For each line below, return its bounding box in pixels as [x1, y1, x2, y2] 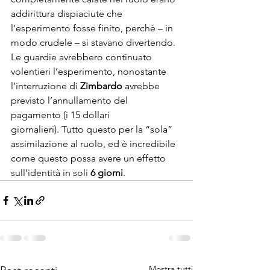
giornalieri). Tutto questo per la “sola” [11, 123, 175, 135]
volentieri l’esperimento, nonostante [11, 65, 169, 77]
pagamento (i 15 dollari [11, 108, 112, 121]
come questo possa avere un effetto [11, 152, 168, 164]
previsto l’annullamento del [11, 94, 130, 106]
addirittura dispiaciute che [11, 7, 125, 19]
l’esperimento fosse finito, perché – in [11, 22, 175, 34]
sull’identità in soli [11, 166, 90, 178]
